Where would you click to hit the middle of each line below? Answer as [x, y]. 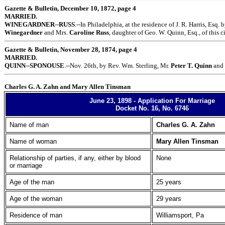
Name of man [29, 125]
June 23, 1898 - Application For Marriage [152, 101]
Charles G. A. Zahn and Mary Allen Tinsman [68, 86]
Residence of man [36, 215]
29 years [170, 199]
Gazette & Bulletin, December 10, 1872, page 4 [70, 8]
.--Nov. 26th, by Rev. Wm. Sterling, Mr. [118, 65]
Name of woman [33, 141]
